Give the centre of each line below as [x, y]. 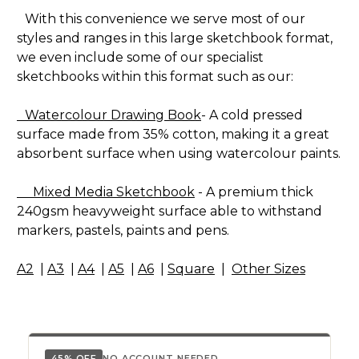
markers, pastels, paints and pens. [123, 231]
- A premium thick [254, 192]
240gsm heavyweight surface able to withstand [169, 212]
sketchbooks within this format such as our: [163, 77]
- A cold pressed [252, 115]
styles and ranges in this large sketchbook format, [175, 38]
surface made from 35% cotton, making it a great [173, 135]
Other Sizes [268, 269]
